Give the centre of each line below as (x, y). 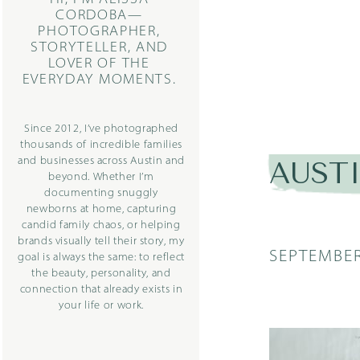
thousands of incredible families (101, 145)
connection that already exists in (101, 290)
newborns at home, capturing (101, 209)
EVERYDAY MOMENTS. (99, 80)
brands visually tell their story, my (101, 241)
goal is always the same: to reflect (101, 258)
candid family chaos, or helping (101, 225)
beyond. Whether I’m (101, 177)
